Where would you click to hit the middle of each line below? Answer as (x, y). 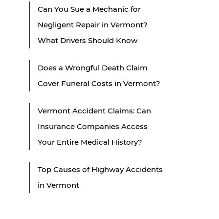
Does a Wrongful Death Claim (93, 67)
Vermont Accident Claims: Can (94, 110)
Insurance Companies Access (93, 126)
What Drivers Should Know (88, 40)
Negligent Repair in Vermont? (93, 24)
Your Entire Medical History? (90, 142)
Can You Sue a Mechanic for (89, 9)
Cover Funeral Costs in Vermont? (99, 83)
